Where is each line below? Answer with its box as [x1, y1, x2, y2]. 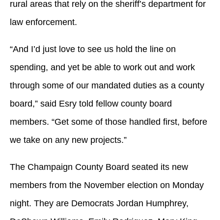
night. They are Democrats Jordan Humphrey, [10, 198, 189, 208]
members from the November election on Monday [10, 180, 204, 190]
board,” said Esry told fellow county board [10, 98, 172, 109]
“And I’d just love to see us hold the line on [10, 44, 176, 54]
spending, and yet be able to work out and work [10, 62, 195, 72]
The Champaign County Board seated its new [10, 162, 188, 172]
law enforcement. [10, 17, 77, 27]
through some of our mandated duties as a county [10, 80, 204, 90]
